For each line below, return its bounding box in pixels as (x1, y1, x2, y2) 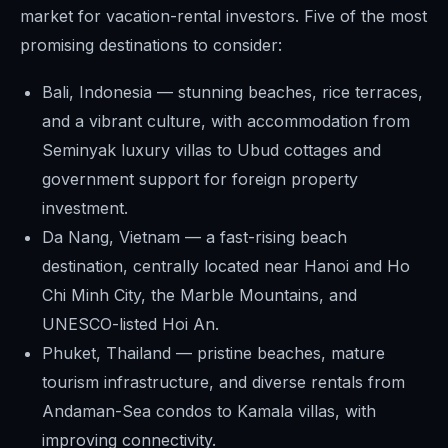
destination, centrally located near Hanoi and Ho (42, 256, 410, 276)
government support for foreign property (42, 169, 358, 189)
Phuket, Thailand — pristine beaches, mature (42, 343, 385, 363)
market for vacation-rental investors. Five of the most (20, 6, 427, 26)
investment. (42, 198, 128, 218)
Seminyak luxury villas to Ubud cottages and (42, 140, 381, 160)
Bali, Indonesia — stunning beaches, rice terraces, (42, 82, 423, 102)
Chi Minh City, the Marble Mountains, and (42, 285, 357, 305)
